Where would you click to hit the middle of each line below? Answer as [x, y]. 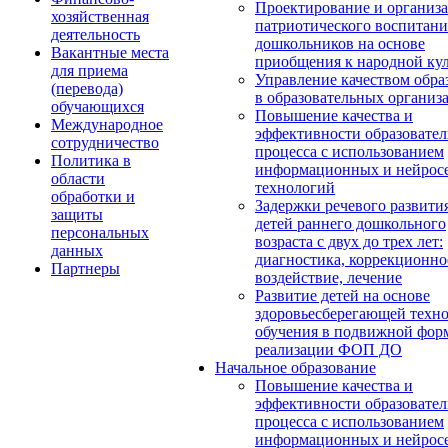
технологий [295, 188]
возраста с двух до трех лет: [349, 242]
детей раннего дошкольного [350, 224]
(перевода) [87, 89]
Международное [107, 125]
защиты [77, 215]
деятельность [95, 35]
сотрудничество [105, 143]
